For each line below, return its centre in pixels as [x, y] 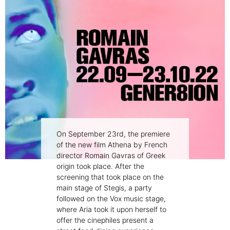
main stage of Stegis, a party [104, 188]
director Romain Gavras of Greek [111, 156]
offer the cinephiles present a [105, 220]
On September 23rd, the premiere [113, 134]
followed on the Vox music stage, [111, 199]
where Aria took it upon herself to [111, 209]
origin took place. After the [100, 166]
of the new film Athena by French [112, 145]
